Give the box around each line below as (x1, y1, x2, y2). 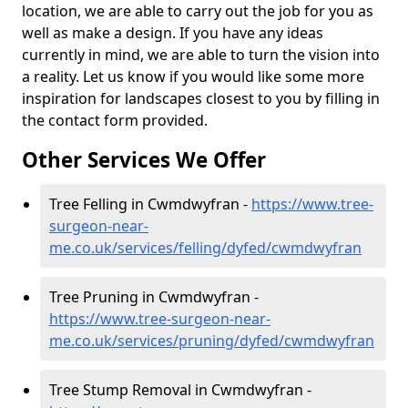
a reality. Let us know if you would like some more (22, 66, 364, 87)
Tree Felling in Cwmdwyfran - (49, 194, 251, 214)
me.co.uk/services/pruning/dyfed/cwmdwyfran (49, 331, 374, 351)
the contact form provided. (22, 110, 208, 130)
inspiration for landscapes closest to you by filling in (22, 88, 380, 108)
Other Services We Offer (22, 146, 266, 174)
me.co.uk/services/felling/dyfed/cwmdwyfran (49, 238, 362, 258)
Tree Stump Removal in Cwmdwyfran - (49, 380, 311, 400)
